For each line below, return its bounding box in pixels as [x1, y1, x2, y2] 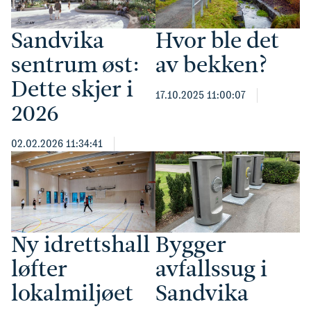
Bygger [155, 228, 226, 261]
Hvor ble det [155, 24, 279, 57]
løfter [11, 253, 67, 285]
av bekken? [155, 49, 268, 81]
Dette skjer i [11, 73, 133, 106]
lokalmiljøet [11, 277, 133, 310]
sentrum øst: [11, 49, 140, 81]
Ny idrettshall [11, 228, 150, 261]
